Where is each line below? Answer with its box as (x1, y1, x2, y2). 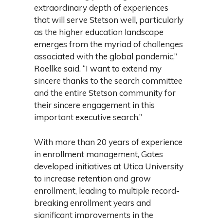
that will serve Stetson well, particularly (34, 15, 183, 25)
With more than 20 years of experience (34, 136, 182, 147)
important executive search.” (34, 112, 144, 122)
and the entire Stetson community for (34, 88, 176, 98)
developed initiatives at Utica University (34, 161, 183, 171)
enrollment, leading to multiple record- (34, 185, 180, 196)
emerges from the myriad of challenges (34, 39, 183, 49)
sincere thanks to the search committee (34, 75, 182, 86)
